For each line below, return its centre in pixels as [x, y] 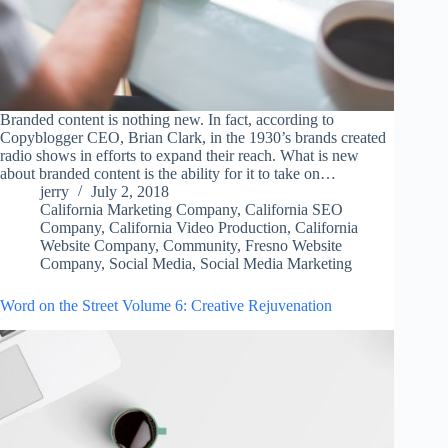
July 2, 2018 [130, 192]
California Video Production [198, 228]
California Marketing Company [138, 210]
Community [200, 246]
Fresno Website [293, 246]
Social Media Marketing [276, 264]
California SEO [294, 210]
